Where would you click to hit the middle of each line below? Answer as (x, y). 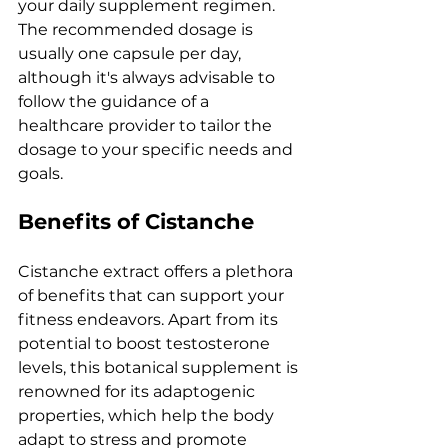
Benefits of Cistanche (136, 221)
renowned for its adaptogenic (138, 391)
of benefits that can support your (153, 295)
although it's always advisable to (148, 77)
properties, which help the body (148, 415)
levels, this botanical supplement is (160, 367)
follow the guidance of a (115, 101)
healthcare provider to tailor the (147, 125)
